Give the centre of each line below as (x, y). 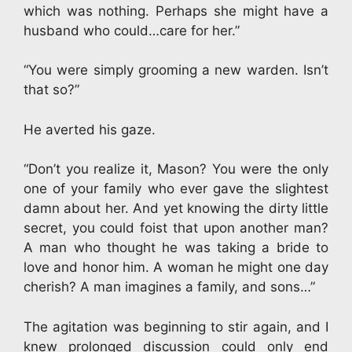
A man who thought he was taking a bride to (176, 247)
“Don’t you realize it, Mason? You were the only (176, 169)
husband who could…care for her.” (132, 30)
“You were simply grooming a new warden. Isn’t (176, 70)
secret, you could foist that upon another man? (176, 228)
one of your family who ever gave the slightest (176, 189)
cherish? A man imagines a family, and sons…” (169, 287)
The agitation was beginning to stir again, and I (176, 326)
